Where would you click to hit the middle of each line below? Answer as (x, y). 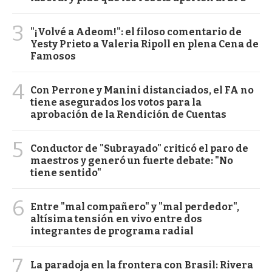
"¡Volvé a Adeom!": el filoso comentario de (136, 32)
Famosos (53, 56)
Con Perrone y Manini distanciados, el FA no (142, 90)
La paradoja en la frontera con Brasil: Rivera (142, 265)
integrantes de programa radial (112, 231)
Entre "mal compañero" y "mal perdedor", (135, 206)
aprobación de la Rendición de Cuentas (128, 114)
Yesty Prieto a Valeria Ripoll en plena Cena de (144, 44)
